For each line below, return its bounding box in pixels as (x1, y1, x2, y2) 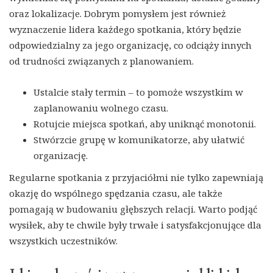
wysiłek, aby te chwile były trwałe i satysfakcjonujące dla (9, 218, 261, 231)
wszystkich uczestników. (9, 234, 118, 247)
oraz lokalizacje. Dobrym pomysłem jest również (9, 7, 226, 19)
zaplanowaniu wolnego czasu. (34, 101, 168, 114)
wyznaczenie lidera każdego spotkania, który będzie (9, 23, 241, 35)
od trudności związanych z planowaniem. (9, 54, 194, 67)
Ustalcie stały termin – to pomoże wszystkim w (34, 85, 243, 98)
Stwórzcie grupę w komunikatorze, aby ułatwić (34, 133, 244, 146)
